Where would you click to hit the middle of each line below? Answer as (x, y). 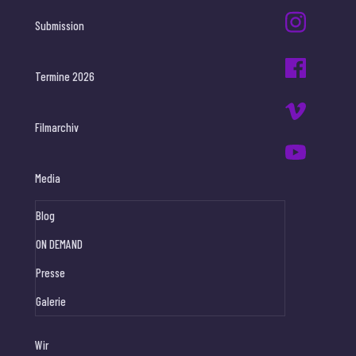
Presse (50, 273)
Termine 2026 (65, 77)
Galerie (51, 302)
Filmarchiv (57, 128)
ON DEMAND (59, 244)
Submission (60, 26)
